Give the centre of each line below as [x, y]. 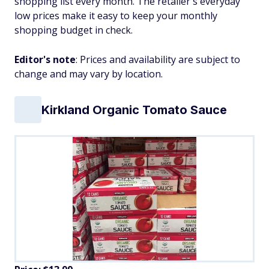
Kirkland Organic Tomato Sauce [134, 110]
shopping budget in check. [74, 30]
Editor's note [45, 59]
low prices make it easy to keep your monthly [116, 16]
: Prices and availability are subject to [158, 59]
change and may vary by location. [89, 74]
